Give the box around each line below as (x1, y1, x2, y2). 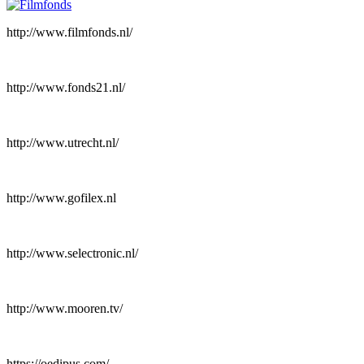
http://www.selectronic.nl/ (6, 245, 138, 260)
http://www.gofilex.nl (6, 190, 116, 205)
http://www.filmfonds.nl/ (6, 24, 132, 39)
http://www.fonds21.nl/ (6, 80, 125, 94)
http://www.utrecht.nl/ (6, 135, 119, 149)
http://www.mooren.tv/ (6, 301, 123, 315)
